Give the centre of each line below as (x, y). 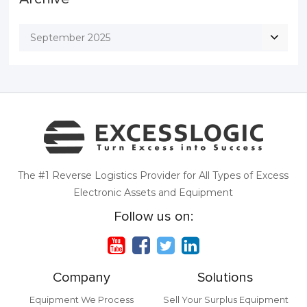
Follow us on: (153, 217)
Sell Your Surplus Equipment (225, 300)
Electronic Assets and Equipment (153, 193)
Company (81, 278)
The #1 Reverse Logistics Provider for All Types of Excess (153, 176)
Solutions (226, 278)
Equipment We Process (81, 300)
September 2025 (71, 38)
